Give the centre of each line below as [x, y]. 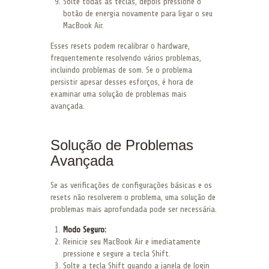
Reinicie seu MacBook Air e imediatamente [132, 241]
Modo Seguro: [85, 229]
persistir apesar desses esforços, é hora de [122, 82]
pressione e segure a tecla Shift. [117, 253]
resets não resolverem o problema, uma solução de [133, 197]
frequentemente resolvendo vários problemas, [126, 58]
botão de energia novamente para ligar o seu [138, 13]
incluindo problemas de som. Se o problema [121, 70]
